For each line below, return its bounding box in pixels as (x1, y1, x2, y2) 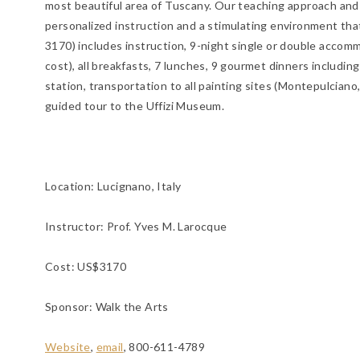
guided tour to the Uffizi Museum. (45, 99, 225, 113)
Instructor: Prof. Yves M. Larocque (45, 219, 227, 234)
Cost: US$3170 (45, 260, 127, 274)
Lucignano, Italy (97, 179, 182, 194)
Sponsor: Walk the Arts (45, 300, 169, 314)
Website (45, 340, 91, 354)
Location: (45, 179, 98, 194)
